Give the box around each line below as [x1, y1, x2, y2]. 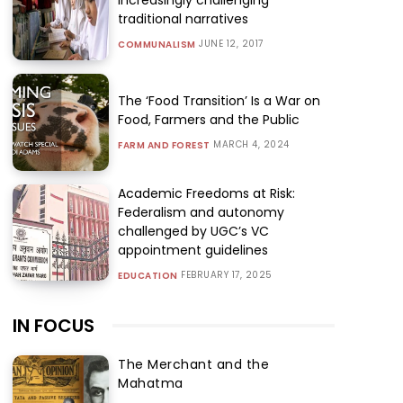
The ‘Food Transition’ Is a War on [118, 91, 321, 110]
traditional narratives [118, 9, 249, 28]
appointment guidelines [118, 240, 269, 259]
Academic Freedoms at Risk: [118, 184, 296, 202]
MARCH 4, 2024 [213, 137, 290, 151]
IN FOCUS [13, 312, 95, 338]
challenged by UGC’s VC [118, 221, 270, 240]
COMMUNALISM [118, 37, 196, 51]
